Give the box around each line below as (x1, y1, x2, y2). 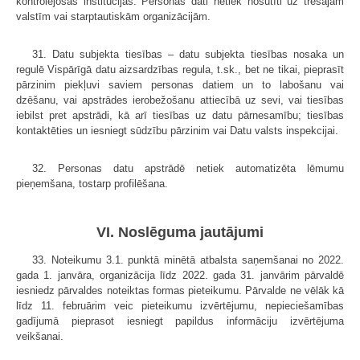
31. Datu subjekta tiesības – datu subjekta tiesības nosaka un (32, 48, 344, 61)
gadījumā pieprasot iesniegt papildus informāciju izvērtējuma (16, 314, 344, 327)
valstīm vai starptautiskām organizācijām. (16, 10, 211, 23)
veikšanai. (16, 329, 63, 342)
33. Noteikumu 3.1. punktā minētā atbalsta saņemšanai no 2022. (32, 253, 344, 266)
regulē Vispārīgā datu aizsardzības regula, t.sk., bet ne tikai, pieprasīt (16, 63, 344, 76)
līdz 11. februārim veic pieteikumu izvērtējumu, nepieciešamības (16, 299, 344, 312)
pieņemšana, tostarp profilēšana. (16, 178, 168, 190)
